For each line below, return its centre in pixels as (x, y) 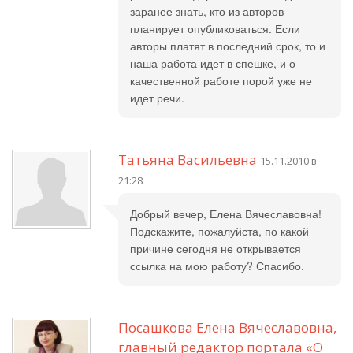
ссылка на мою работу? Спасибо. (217, 266)
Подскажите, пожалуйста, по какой (219, 231)
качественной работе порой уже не (221, 80)
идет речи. (157, 98)
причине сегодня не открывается (216, 248)
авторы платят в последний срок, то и (228, 46)
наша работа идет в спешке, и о (213, 63)
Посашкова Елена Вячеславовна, (227, 327)
